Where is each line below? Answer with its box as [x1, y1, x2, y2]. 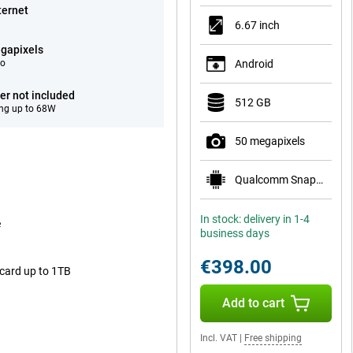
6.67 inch [235, 19, 280, 32]
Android [235, 58, 273, 70]
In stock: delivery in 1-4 [200, 213, 310, 225]
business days [200, 227, 269, 240]
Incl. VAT [200, 333, 237, 344]
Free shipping [244, 333, 302, 344]
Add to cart [221, 295, 284, 310]
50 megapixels [235, 135, 305, 147]
